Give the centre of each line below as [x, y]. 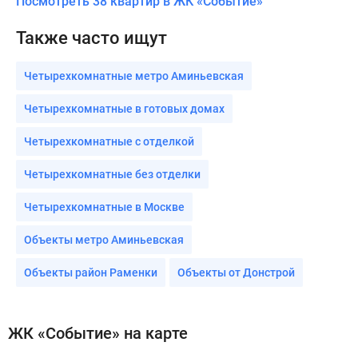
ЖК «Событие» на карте [98, 333]
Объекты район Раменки [91, 272]
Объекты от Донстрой [236, 272]
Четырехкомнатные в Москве [104, 207]
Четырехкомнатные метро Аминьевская [134, 76]
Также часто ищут [91, 38]
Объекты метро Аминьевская [104, 239]
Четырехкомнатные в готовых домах [124, 108]
